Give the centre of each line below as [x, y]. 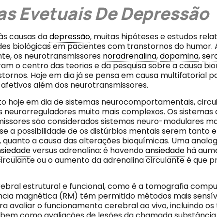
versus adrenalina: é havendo [88, 150]
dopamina [179, 56]
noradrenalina [129, 56]
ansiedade [165, 150]
